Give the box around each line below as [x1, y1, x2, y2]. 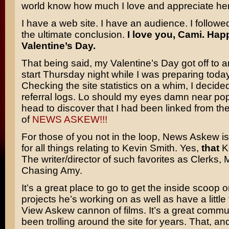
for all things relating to [21, 143, 122, 153]
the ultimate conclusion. [21, 29, 127, 40]
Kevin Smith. [122, 143, 177, 153]
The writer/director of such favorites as [21, 154, 191, 165]
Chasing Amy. [21, 165, 82, 176]
